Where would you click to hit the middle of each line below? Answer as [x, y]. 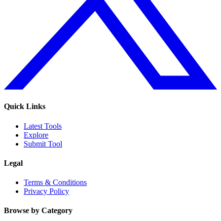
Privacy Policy [46, 191]
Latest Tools [43, 126]
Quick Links [25, 107]
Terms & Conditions [55, 183]
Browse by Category [38, 211]
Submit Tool [43, 144]
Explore [36, 135]
